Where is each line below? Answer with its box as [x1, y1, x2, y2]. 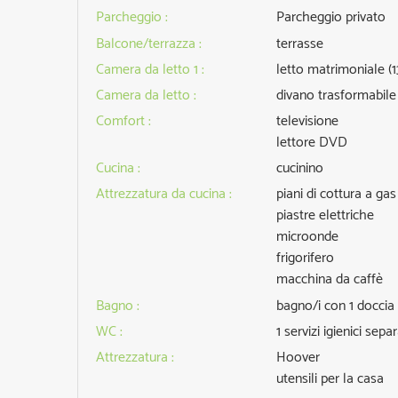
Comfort [96, 109, 148, 134]
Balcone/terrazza [96, 32, 199, 57]
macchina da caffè [275, 267, 383, 292]
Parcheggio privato [275, 5, 386, 30]
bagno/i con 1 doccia [275, 294, 394, 319]
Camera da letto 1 [96, 58, 202, 83]
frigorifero [275, 246, 334, 271]
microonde [275, 225, 338, 250]
